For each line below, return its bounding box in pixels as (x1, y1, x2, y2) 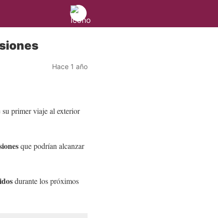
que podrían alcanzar (20, 141, 84, 151)
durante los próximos (15, 176, 79, 186)
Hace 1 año (52, 62, 88, 71)
